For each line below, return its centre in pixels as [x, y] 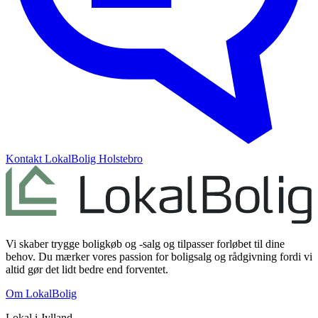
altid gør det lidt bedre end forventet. [87, 269]
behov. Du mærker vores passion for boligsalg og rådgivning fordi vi [159, 256]
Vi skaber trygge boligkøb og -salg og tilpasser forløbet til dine [145, 243]
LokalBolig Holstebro [94, 158]
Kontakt [25, 158]
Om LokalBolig [41, 293]
